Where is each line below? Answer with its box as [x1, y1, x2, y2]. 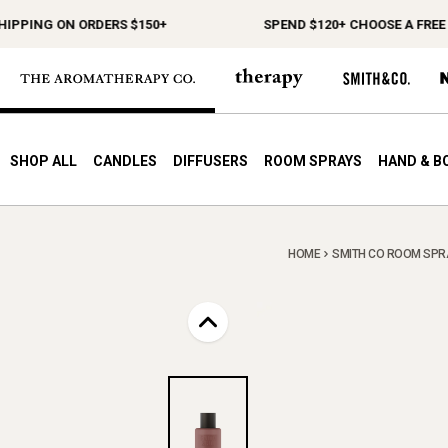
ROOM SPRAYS [264, 153, 362, 170]
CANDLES [93, 153, 157, 170]
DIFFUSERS [173, 153, 248, 170]
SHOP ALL [10, 153, 77, 170]
